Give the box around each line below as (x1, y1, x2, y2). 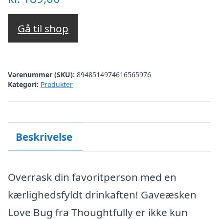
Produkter (41, 79, 73, 89)
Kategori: (8, 79, 39, 89)
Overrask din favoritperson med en (8, 170, 176, 184)
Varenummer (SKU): (8, 69, 77, 79)
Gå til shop (18, 22, 68, 36)
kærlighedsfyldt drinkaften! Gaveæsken (8, 188, 197, 201)
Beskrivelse (15, 130, 72, 144)
